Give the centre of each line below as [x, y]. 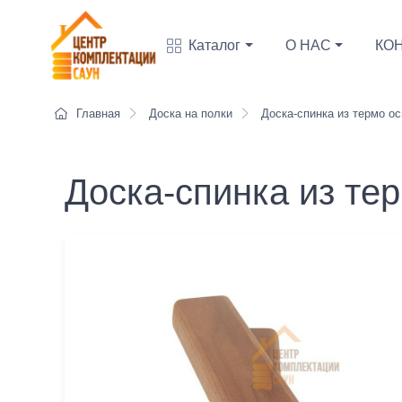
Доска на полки [189, 114]
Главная [98, 114]
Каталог [214, 45]
